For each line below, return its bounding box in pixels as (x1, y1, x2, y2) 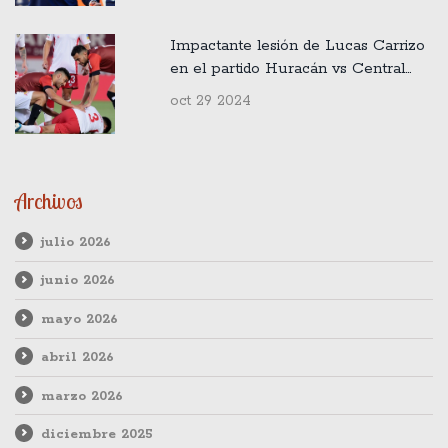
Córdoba (169, 81, 232, 101)
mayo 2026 (40, 309, 118, 328)
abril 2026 (40, 348, 114, 367)
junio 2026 (40, 271, 115, 290)
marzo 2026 (40, 386, 123, 405)
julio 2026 (40, 233, 111, 252)
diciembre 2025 (40, 424, 153, 443)
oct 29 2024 (169, 91, 251, 110)
